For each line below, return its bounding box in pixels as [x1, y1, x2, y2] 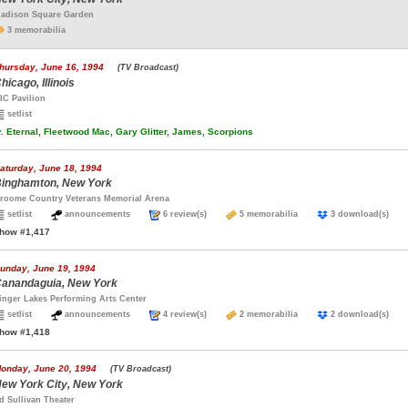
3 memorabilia [5, 25, 66, 35]
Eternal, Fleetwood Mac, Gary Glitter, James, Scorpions [4, 127, 253, 137]
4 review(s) [160, 310, 226, 319]
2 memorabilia [237, 310, 317, 319]
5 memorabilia [237, 209, 317, 219]
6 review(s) [160, 209, 226, 219]
